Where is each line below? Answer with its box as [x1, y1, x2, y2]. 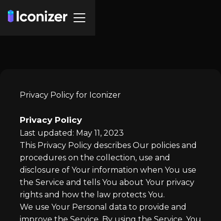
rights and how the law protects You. [20, 190, 165, 199]
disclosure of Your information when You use [20, 165, 196, 175]
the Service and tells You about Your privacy [20, 178, 194, 187]
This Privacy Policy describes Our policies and [20, 141, 197, 150]
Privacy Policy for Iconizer [20, 90, 121, 100]
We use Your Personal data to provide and [20, 202, 186, 212]
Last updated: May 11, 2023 [20, 128, 124, 138]
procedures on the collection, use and [20, 153, 170, 162]
